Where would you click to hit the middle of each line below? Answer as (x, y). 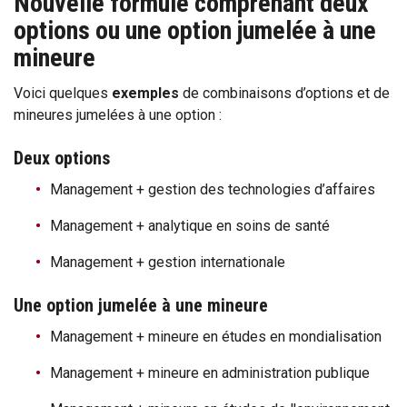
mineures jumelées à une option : (119, 115)
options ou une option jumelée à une (195, 30)
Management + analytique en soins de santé (192, 226)
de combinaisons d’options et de (284, 93)
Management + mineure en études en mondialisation (218, 337)
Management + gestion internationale (171, 262)
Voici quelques (63, 93)
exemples (145, 93)
